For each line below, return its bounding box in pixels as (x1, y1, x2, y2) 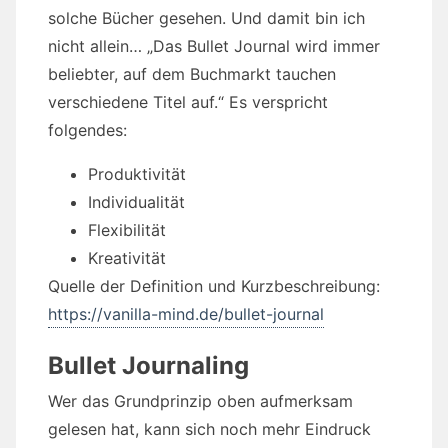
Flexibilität (88, 220, 166, 241)
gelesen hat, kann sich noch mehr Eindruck (48, 419, 371, 440)
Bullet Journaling (48, 351, 249, 381)
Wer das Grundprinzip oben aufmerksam (48, 391, 353, 412)
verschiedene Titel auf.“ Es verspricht (48, 92, 328, 113)
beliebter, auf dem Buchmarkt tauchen (48, 64, 336, 85)
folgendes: (48, 120, 127, 141)
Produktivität (88, 164, 186, 185)
